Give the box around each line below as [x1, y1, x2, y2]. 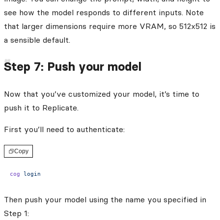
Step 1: [4, 208, 29, 218]
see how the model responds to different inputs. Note [4, 7, 204, 17]
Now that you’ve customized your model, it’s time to [4, 88, 199, 99]
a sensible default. [4, 34, 70, 45]
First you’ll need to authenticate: [4, 124, 125, 134]
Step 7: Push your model [4, 59, 141, 74]
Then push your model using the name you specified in [4, 194, 206, 204]
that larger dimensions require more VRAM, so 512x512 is [4, 21, 216, 31]
